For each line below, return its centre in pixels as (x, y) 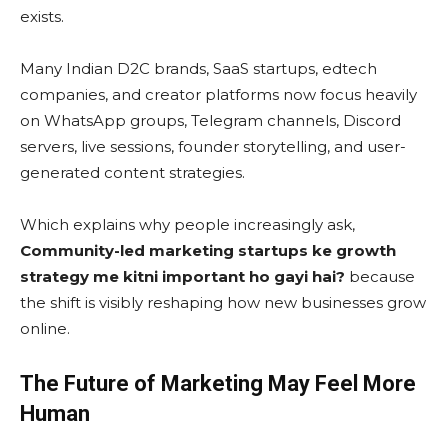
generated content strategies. (132, 173)
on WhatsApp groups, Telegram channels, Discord (210, 121)
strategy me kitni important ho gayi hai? (182, 277)
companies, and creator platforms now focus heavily (218, 95)
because (380, 277)
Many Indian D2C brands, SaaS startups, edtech (198, 69)
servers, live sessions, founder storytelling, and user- (213, 147)
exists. (42, 17)
